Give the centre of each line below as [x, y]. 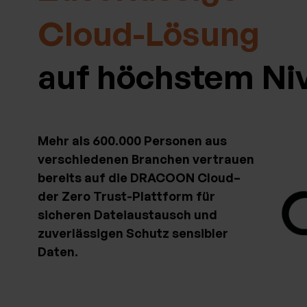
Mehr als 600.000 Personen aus [132, 141]
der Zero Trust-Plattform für [126, 196]
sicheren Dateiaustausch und [127, 215]
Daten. [58, 252]
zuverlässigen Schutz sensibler [133, 233]
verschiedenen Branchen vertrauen [146, 159]
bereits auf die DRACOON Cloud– [139, 178]
